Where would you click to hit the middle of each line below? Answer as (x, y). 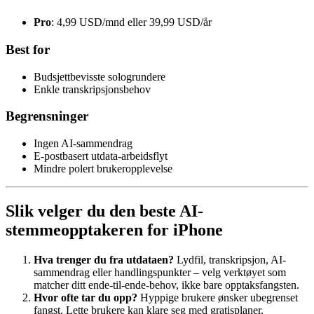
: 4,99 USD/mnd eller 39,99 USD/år (131, 22)
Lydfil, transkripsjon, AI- (230, 260)
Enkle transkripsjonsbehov (92, 89)
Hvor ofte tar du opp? (86, 298)
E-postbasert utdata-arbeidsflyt (101, 156)
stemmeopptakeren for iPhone (114, 230)
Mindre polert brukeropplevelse (103, 169)
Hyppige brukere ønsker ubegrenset (218, 298)
